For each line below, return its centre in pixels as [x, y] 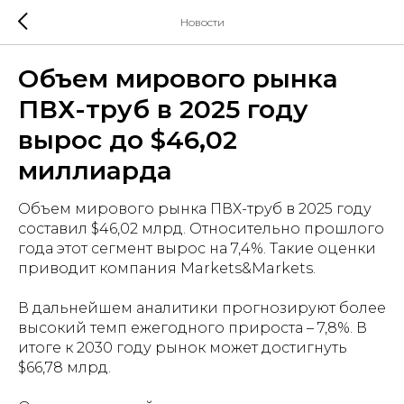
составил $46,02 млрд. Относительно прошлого [201, 229]
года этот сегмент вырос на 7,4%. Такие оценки [197, 248]
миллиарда [95, 170]
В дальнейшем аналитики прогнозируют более [202, 308]
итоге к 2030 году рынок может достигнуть [183, 348]
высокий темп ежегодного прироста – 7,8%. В [193, 328]
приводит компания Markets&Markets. [167, 268]
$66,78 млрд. [64, 367]
